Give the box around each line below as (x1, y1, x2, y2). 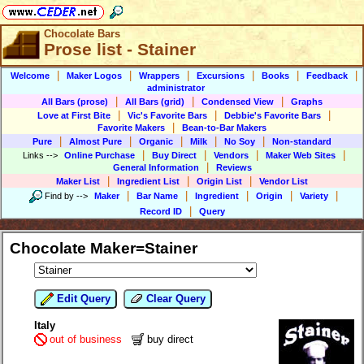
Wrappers (139, 71, 180, 80)
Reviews (215, 162, 252, 172)
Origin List (197, 176, 242, 186)
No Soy (224, 136, 255, 146)
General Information (112, 162, 199, 172)
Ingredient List (117, 176, 180, 186)
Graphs (291, 97, 323, 106)
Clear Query (143, 292, 206, 305)
